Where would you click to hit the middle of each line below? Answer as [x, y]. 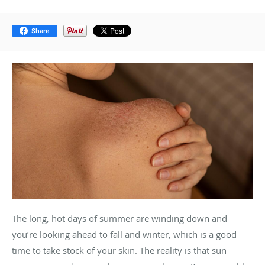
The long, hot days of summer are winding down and [119, 218]
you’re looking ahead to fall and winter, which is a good [124, 234]
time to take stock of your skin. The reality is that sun [119, 250]
